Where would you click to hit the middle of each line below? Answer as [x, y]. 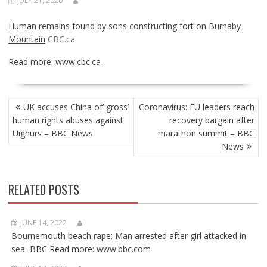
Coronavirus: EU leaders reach [197, 107]
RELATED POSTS [44, 190]
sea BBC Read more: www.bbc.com [81, 249]
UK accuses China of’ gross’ [76, 107]
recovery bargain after [212, 120]
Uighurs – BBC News [52, 133]
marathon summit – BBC [207, 133]
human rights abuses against [68, 120]
